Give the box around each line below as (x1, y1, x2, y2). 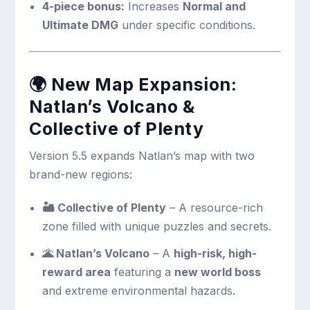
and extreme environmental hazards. (42, 283, 235, 298)
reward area (42, 264, 111, 279)
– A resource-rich (165, 201, 263, 215)
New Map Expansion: (51, 74, 237, 95)
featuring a (110, 264, 174, 279)
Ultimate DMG (42, 18, 118, 33)
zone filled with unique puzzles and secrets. (42, 219, 271, 234)
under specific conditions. (118, 18, 255, 33)
